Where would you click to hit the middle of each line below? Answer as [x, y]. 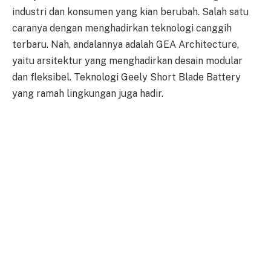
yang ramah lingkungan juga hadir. [88, 94]
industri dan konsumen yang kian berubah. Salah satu [130, 12]
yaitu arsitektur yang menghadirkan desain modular [127, 61]
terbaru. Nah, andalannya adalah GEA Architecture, [126, 45]
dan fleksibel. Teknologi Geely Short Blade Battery [126, 77]
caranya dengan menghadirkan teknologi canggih [122, 28]
